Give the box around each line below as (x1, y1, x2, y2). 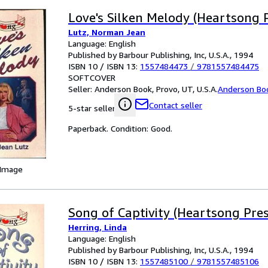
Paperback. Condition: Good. (68, 123, 172, 133)
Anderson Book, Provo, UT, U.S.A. (95, 84, 218, 94)
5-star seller (68, 103, 115, 113)
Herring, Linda (68, 222, 127, 232)
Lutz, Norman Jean (68, 27, 145, 37)
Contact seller (149, 100, 202, 110)
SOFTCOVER (68, 72, 115, 83)
